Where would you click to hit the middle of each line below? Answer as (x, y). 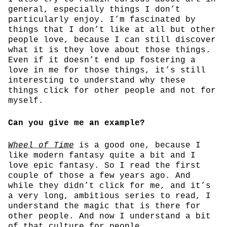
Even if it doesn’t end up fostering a (102, 60)
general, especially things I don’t (94, 9)
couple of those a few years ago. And (99, 176)
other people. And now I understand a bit (109, 216)
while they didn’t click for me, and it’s (109, 186)
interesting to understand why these (97, 80)
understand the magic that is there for (104, 206)
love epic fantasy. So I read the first (104, 165)
